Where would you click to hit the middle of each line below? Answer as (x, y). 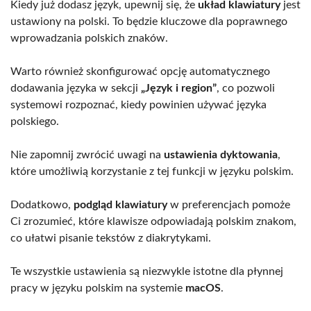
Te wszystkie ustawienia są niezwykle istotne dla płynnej (147, 271)
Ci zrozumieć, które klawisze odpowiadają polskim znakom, (153, 221)
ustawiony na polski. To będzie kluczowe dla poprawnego (149, 21)
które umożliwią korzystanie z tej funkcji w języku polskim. (152, 171)
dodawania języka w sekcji (76, 88)
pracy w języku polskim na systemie (98, 288)
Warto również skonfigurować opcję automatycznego (140, 71)
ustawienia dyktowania (221, 154)
